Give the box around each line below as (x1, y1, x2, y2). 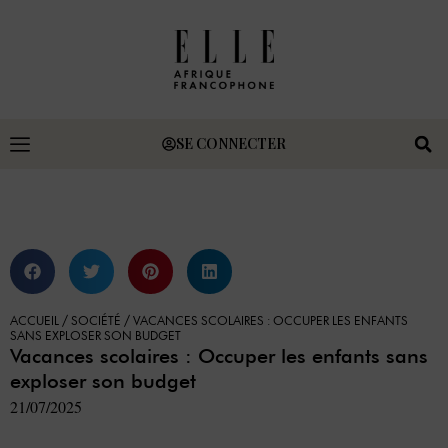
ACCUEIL (10, 315, 59, 329)
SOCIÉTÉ (71, 315, 121, 329)
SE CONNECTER (176, 133, 286, 153)
